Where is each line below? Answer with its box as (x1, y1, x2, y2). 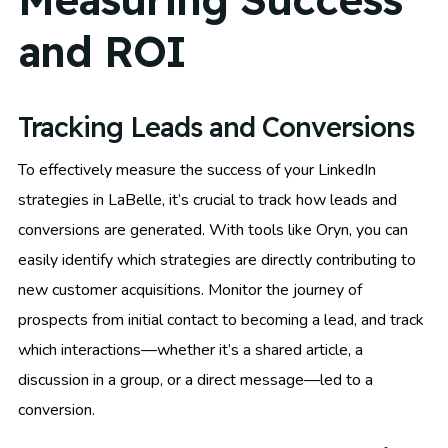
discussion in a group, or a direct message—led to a (18, 369, 373, 392)
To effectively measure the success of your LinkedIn (18, 159, 376, 182)
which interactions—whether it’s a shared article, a (18, 339, 363, 362)
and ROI (18, 24, 186, 78)
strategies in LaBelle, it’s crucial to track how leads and (18, 189, 397, 212)
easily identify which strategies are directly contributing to (18, 249, 416, 272)
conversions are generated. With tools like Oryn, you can (18, 219, 408, 242)
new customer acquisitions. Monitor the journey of (18, 279, 362, 302)
